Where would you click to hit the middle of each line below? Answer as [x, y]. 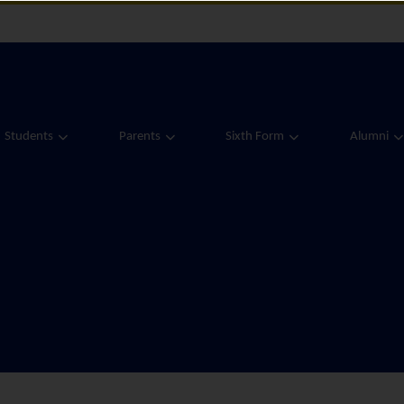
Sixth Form [255, 136]
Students [29, 136]
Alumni [369, 136]
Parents [139, 136]
